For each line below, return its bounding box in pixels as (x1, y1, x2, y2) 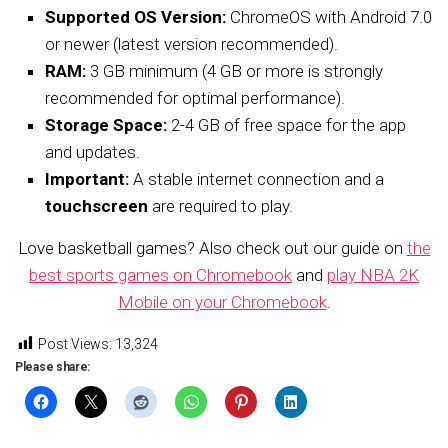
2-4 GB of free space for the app (167, 114, 406, 135)
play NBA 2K (327, 264, 419, 285)
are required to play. (148, 195, 293, 216)
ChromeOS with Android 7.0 (226, 6, 432, 27)
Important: (45, 168, 129, 189)
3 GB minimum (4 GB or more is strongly (86, 60, 383, 81)
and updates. (45, 141, 140, 162)
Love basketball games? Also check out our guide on (17, 237, 407, 258)
